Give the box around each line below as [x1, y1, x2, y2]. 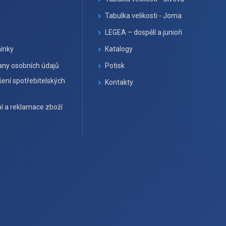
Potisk [105, 62, 125, 70]
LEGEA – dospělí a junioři [105, 28, 183, 37]
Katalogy [105, 45, 133, 53]
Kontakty [105, 78, 134, 87]
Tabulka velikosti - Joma [105, 12, 182, 20]
